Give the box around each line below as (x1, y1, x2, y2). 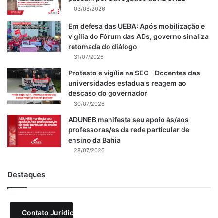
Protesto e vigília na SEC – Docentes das (68, 69, 200, 77)
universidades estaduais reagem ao (68, 79, 186, 88)
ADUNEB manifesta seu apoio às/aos (68, 115, 189, 124)
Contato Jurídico (22, 208, 78, 217)
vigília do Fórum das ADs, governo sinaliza (68, 32, 209, 41)
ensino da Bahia (68, 136, 121, 145)
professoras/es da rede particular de (68, 126, 189, 134)
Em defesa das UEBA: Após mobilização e (68, 22, 205, 31)
